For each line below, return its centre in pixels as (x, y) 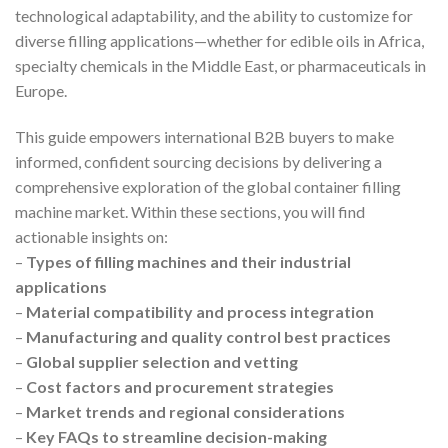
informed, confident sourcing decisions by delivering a (198, 161)
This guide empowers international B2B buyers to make (204, 136)
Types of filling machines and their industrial (188, 261)
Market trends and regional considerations (185, 411)
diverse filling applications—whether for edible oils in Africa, (219, 40)
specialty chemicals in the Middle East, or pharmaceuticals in (220, 65)
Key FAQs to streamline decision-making (176, 436)
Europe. (41, 90)
